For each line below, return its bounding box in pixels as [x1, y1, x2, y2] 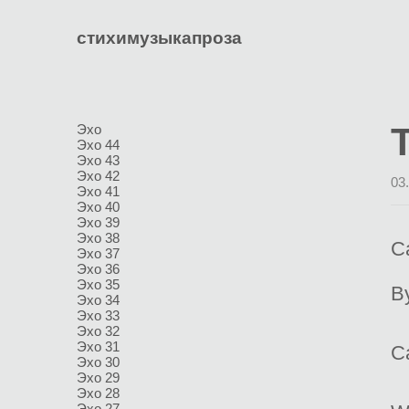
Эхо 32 [77, 323, 120, 339]
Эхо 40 [77, 199, 120, 215]
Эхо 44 [77, 137, 120, 152]
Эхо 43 [77, 152, 120, 168]
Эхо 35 [77, 277, 120, 292]
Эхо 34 [77, 292, 120, 308]
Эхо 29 [77, 370, 120, 385]
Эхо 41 [77, 184, 120, 199]
